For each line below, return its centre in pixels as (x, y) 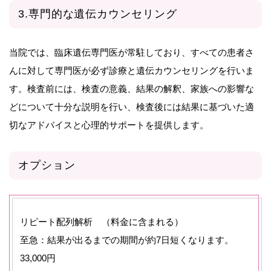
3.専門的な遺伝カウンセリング (98, 14)
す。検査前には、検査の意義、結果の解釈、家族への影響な (132, 88)
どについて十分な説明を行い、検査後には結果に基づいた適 (132, 106)
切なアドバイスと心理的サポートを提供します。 (109, 125)
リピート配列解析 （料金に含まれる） (102, 221)
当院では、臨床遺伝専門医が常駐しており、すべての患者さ (132, 52)
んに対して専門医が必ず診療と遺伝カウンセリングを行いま (132, 70)
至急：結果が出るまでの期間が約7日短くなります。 (131, 240)
